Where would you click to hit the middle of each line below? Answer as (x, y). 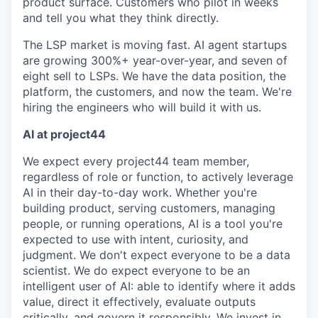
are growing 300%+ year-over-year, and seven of (155, 60)
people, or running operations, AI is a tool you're (153, 224)
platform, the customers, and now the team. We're (157, 92)
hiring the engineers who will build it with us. (142, 107)
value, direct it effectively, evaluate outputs (139, 302)
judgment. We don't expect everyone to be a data (157, 255)
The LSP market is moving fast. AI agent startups (155, 45)
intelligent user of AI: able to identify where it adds (159, 286)
